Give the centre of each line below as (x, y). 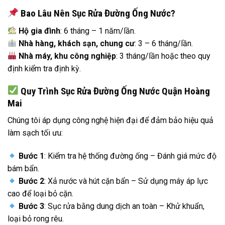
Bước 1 (32, 156)
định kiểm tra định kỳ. (44, 68)
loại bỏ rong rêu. (36, 218)
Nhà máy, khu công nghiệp (68, 56)
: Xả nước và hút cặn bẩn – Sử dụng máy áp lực (126, 181)
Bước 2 (32, 181)
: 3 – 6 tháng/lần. (164, 43)
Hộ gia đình (40, 31)
